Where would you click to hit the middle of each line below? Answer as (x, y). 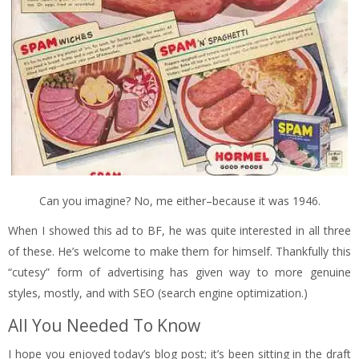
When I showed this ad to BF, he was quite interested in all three (179, 231)
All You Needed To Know (104, 326)
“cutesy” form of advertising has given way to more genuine (179, 272)
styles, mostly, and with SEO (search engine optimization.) (158, 293)
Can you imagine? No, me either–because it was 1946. (179, 201)
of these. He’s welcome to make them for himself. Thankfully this (179, 252)
